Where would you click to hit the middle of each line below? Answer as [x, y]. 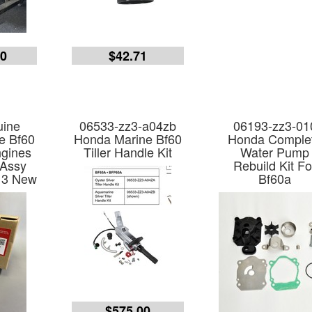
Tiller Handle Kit [128, 152]
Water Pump [275, 152]
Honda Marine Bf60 [128, 139]
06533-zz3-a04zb [128, 125]
